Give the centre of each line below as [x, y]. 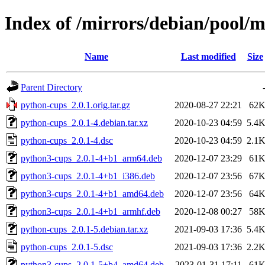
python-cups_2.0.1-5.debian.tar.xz [84, 229]
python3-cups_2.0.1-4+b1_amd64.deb [92, 193]
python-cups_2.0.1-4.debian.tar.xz [84, 122]
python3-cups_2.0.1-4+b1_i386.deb [88, 176]
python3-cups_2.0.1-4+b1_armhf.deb [91, 211]
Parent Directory [51, 87]
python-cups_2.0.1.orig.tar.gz [75, 105]
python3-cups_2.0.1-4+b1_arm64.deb [91, 158]
